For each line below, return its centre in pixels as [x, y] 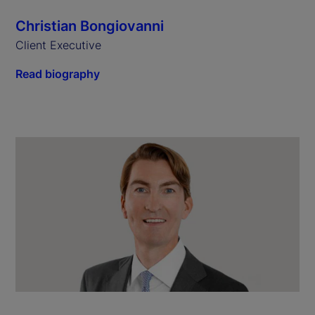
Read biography [58, 74]
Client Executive [58, 45]
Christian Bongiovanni [90, 26]
